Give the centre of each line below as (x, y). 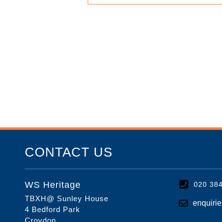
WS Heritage (53, 185)
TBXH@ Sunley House (67, 198)
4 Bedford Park (53, 209)
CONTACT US (69, 152)
